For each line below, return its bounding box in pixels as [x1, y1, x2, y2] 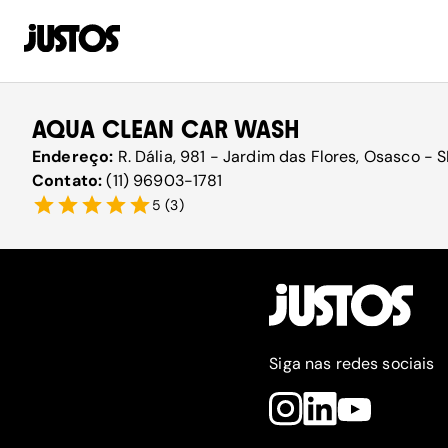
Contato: [32, 170, 107, 191]
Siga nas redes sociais [269, 353, 435, 374]
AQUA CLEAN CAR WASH [32, 115, 300, 144]
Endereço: [32, 146, 118, 167]
